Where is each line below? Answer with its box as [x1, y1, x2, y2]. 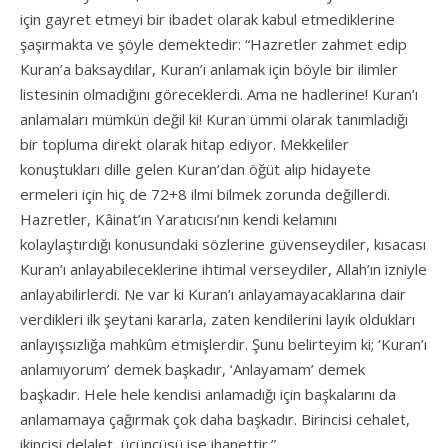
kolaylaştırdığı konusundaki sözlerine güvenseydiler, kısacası [20, 234, 426, 255]
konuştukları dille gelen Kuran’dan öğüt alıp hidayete [20, 159, 371, 180]
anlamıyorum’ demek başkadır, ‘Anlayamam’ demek [20, 359, 365, 380]
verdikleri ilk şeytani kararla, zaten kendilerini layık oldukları [20, 309, 415, 330]
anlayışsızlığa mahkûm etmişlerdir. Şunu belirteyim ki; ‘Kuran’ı [20, 334, 427, 355]
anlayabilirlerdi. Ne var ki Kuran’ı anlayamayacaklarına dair [20, 284, 406, 305]
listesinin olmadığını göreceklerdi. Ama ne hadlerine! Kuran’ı [20, 84, 418, 105]
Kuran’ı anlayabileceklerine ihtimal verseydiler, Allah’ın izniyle [20, 259, 427, 280]
